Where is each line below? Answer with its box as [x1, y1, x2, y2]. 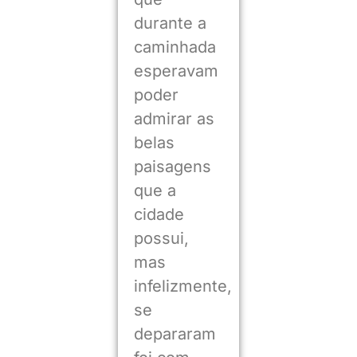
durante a [133, 14, 206, 33]
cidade [133, 205, 184, 224]
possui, [133, 229, 189, 248]
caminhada [133, 37, 216, 57]
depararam [133, 324, 216, 343]
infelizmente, [133, 277, 232, 296]
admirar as [133, 109, 214, 128]
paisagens [133, 157, 211, 176]
